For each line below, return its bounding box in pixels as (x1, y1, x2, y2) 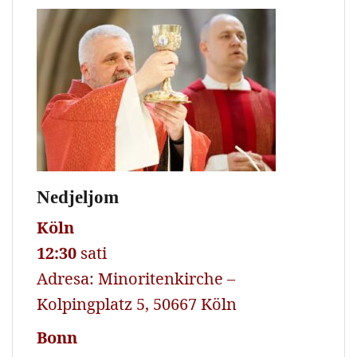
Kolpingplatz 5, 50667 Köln (37, 292, 237, 315)
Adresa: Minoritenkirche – (37, 267, 235, 289)
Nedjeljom (37, 186, 119, 207)
